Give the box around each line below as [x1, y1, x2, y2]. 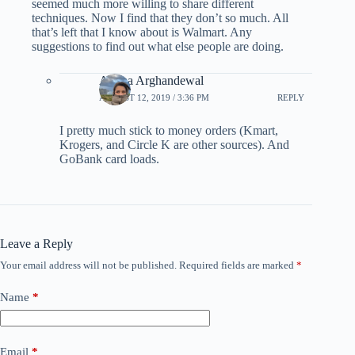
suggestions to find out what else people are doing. [32, 39, 284, 53]
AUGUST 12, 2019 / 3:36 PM [99, 93, 209, 103]
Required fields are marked [179, 258, 296, 271]
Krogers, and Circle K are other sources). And [59, 137, 289, 151]
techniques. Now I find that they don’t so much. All [32, 10, 288, 25]
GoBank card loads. [59, 151, 159, 166]
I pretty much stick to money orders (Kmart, [59, 123, 278, 137]
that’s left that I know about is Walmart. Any [32, 25, 252, 39]
